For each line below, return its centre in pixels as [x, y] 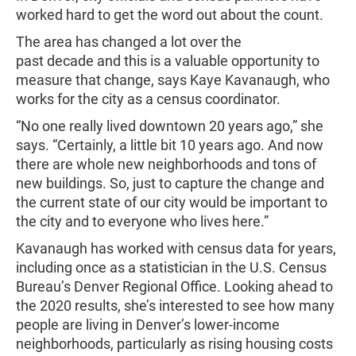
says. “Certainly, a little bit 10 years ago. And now [170, 145]
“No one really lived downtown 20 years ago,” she [170, 126]
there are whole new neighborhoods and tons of [166, 164]
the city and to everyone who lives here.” [144, 221]
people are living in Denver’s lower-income [148, 325]
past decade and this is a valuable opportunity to [168, 61]
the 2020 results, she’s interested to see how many [175, 306]
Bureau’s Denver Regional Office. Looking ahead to [174, 286]
